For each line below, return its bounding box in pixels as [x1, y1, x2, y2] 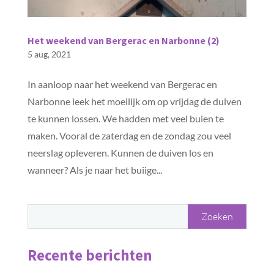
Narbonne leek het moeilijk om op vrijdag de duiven [27, 95, 242, 108]
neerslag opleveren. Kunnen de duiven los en [27, 147, 213, 159]
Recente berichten [27, 245, 152, 265]
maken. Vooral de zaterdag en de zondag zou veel [27, 130, 231, 142]
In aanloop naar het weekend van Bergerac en [27, 78, 217, 91]
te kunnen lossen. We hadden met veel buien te [27, 113, 224, 125]
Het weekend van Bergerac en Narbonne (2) [27, 34, 220, 47]
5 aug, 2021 [27, 49, 71, 60]
